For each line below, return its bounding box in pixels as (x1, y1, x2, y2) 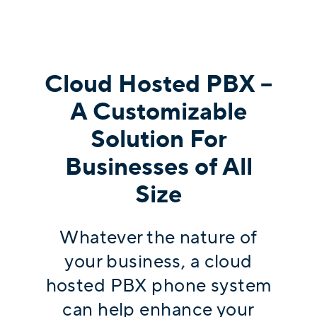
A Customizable (70, 93, 247, 130)
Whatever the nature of (59, 224, 258, 251)
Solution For (90, 121, 227, 158)
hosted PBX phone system (45, 272, 272, 299)
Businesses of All (64, 149, 253, 185)
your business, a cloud (64, 248, 253, 275)
